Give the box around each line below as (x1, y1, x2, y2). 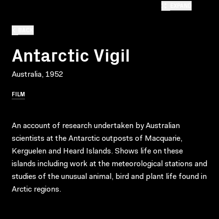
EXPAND (170, 1, 192, 9)
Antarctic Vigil (12, 41, 130, 66)
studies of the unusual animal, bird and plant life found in (12, 173, 207, 181)
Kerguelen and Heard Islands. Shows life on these (12, 147, 183, 155)
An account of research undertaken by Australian (12, 122, 180, 130)
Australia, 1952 (12, 70, 63, 79)
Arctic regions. (12, 185, 61, 194)
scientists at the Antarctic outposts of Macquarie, (12, 134, 182, 143)
